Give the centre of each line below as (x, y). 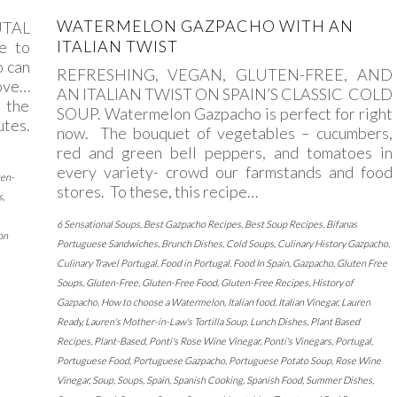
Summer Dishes (339, 380)
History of (332, 283)
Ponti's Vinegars (297, 341)
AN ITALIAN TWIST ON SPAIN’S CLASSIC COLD (224, 94)
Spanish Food (274, 380)
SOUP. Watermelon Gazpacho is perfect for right (224, 114)
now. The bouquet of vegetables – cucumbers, (224, 133)
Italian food (251, 302)
